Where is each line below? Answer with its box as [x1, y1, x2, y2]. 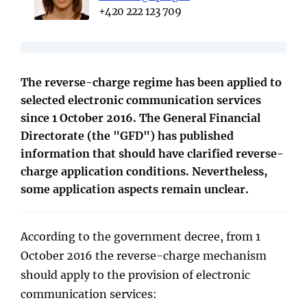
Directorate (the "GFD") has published [21, 128, 234, 143]
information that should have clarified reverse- [21, 146, 284, 160]
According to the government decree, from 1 [21, 229, 260, 243]
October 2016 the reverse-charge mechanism [21, 248, 267, 262]
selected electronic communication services [21, 93, 261, 107]
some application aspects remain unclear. [21, 182, 249, 196]
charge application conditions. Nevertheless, [21, 164, 267, 178]
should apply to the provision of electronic [21, 267, 250, 282]
